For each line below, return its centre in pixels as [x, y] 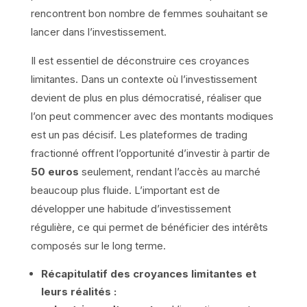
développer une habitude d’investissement [131, 208]
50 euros [54, 171]
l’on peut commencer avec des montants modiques [152, 116]
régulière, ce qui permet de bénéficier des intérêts [149, 227]
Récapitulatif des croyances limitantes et [148, 273]
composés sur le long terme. [98, 245]
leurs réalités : [78, 291]
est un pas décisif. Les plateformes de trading [139, 134]
